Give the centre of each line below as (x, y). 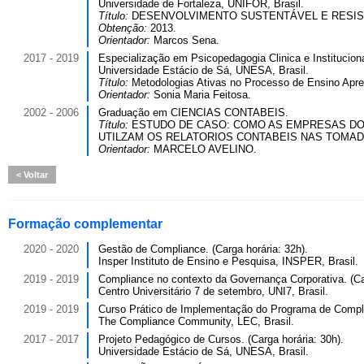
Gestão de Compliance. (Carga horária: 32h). (203, 249)
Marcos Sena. (186, 40)
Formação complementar (85, 224)
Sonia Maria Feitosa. (202, 95)
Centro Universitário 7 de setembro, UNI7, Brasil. (213, 291)
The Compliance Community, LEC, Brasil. (196, 321)
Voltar (35, 175)
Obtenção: (124, 28)
